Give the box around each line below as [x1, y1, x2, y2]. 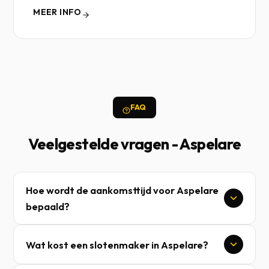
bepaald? [26, 200, 70, 213]
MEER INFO [33, 7, 82, 17]
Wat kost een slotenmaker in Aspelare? [26, 238, 209, 251]
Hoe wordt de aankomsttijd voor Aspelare [26, 184, 219, 196]
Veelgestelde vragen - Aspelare [28, 134, 241, 154]
